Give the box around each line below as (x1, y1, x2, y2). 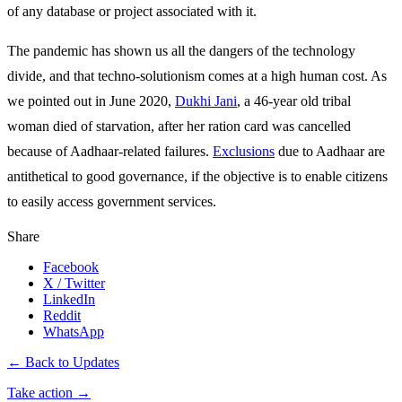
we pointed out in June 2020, (7, 93, 175, 109)
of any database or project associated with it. (7, 4, 260, 20)
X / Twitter (43, 275, 105, 292)
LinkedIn (43, 292, 95, 308)
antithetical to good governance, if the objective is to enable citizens (7, 169, 388, 185)
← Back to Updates (7, 354, 119, 371)
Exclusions (213, 144, 275, 160)
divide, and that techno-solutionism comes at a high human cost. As (7, 68, 387, 84)
